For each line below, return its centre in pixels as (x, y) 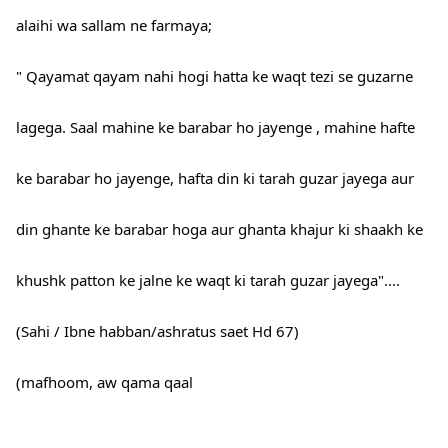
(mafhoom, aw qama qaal (104, 382)
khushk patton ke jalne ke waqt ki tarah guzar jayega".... (208, 280)
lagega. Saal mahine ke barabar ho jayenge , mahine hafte (215, 127)
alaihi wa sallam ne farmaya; (114, 25)
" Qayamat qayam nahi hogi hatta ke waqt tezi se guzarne (214, 76)
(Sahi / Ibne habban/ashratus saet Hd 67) (157, 331)
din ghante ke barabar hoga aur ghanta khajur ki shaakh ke (219, 229)
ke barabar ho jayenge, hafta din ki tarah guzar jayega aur (215, 178)
